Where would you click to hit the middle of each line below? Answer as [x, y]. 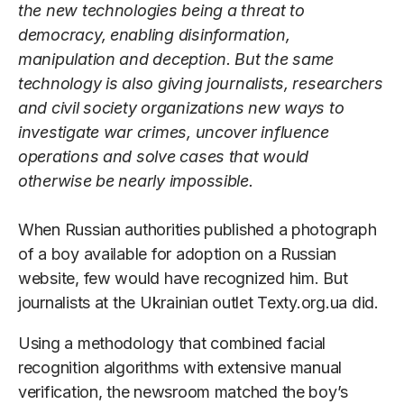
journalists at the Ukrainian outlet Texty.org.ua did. [198, 303]
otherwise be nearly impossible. [136, 181]
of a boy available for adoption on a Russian [178, 254]
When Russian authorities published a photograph [197, 230]
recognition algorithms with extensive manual [180, 368]
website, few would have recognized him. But [183, 279]
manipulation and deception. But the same [176, 60]
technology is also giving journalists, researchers [201, 84]
